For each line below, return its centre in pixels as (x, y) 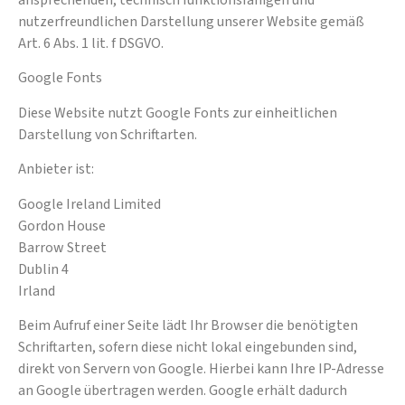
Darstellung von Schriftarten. (108, 134)
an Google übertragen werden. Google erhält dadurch (183, 391)
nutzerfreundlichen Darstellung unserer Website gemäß (191, 22)
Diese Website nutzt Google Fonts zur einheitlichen (178, 113)
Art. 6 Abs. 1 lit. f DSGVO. (91, 44)
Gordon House (62, 226)
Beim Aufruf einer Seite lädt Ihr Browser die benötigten (188, 326)
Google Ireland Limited (89, 204)
